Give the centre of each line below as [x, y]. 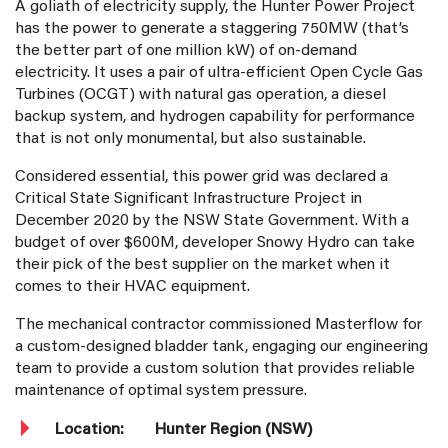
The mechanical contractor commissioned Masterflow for [218, 325]
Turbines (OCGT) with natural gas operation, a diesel [200, 95]
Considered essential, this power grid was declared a [201, 177]
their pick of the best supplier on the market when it [202, 265]
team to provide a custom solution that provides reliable [215, 369]
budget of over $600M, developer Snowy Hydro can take [215, 243]
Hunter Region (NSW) [234, 430]
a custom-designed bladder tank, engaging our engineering [221, 347]
